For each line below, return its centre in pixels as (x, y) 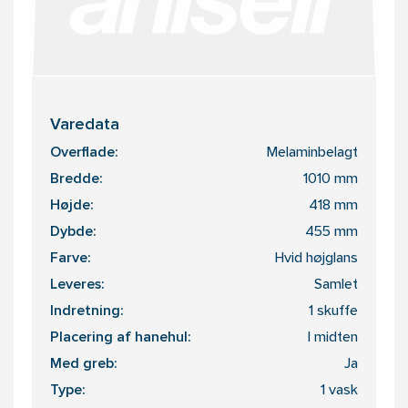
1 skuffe (333, 312)
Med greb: (83, 365)
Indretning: (87, 312)
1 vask (339, 391)
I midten (333, 338)
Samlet (336, 286)
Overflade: (84, 153)
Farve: (70, 259)
